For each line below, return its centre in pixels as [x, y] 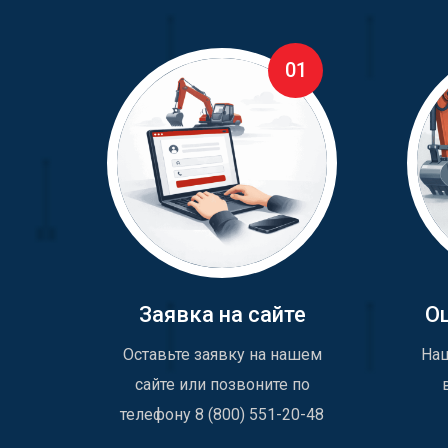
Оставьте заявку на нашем [222, 355]
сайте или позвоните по [222, 385]
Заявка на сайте [222, 315]
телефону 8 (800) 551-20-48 [222, 415]
